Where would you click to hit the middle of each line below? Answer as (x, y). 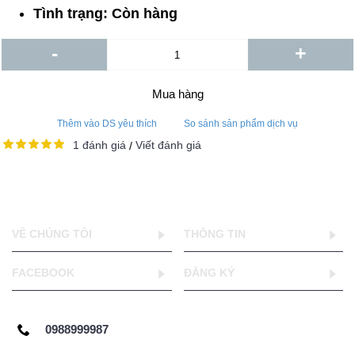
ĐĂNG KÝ (209, 273)
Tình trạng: (73, 14)
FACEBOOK (43, 273)
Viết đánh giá (168, 145)
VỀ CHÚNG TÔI (52, 234)
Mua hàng (177, 94)
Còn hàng (145, 14)
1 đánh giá (99, 145)
